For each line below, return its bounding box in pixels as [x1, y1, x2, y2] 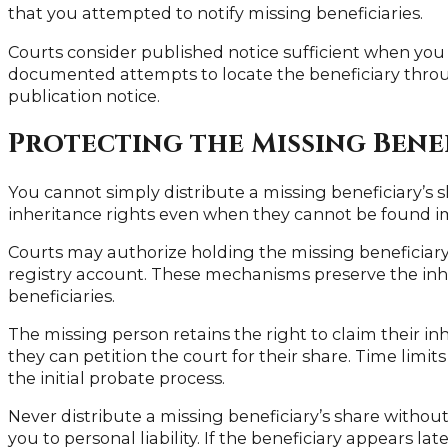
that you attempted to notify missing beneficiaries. [8, 3, 423, 24]
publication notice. [8, 85, 160, 106]
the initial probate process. [8, 368, 225, 389]
